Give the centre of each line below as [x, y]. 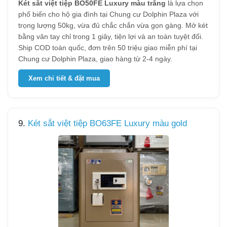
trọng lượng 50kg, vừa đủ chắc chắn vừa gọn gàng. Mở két [113, 25]
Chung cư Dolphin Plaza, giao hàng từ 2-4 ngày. [95, 59]
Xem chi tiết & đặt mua [64, 78]
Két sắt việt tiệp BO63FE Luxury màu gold [107, 123]
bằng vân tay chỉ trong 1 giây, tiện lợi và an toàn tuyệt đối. [111, 36]
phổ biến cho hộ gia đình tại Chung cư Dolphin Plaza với [108, 14]
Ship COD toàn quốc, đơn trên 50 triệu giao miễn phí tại [108, 48]
